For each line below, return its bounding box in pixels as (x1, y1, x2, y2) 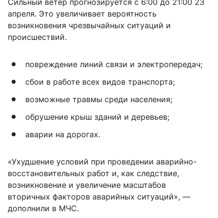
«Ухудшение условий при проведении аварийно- (8, 157, 197, 167)
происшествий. (8, 32, 67, 42)
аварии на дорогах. (25, 129, 100, 140)
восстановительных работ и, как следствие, (8, 168, 179, 179)
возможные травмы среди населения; (25, 94, 172, 105)
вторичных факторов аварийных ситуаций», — (8, 192, 190, 202)
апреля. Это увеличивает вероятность (8, 9, 157, 19)
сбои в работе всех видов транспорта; (25, 77, 175, 87)
